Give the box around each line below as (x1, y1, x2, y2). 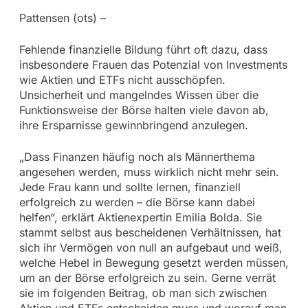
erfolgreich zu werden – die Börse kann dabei (19, 195, 255, 210)
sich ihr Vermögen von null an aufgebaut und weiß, (19, 241, 283, 255)
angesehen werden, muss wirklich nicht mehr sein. (19, 165, 279, 179)
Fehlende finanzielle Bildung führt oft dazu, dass (19, 43, 267, 57)
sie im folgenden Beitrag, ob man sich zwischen (19, 286, 267, 300)
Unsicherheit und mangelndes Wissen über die (19, 88, 258, 102)
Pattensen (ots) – (19, 11, 106, 25)
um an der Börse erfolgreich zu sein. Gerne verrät (19, 271, 276, 285)
